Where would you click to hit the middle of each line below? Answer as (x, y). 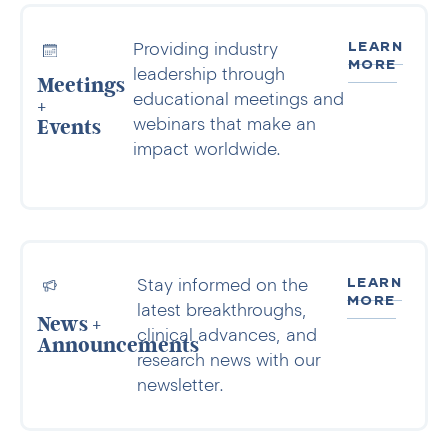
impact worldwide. (207, 149)
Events (68, 128)
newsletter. (180, 384)
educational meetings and (239, 99)
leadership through (209, 74)
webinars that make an (225, 124)
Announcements (118, 346)
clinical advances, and (226, 334)
